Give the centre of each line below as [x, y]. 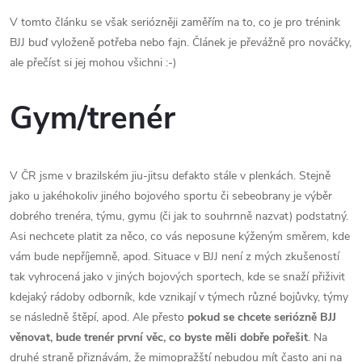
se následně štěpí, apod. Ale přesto [99, 317]
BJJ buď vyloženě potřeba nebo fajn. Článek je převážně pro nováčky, [181, 42]
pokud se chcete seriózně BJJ [262, 317]
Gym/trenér [93, 119]
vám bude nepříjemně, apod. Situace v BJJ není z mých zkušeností [175, 256]
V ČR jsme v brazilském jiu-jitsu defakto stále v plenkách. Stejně [170, 175]
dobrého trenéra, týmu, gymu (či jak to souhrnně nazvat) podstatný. [179, 216]
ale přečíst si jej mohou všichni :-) [93, 63]
